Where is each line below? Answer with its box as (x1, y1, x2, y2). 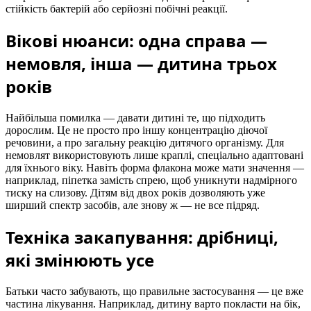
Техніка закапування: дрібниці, (6, 226, 278, 249)
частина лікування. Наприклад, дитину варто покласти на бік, (6, 297, 301, 310)
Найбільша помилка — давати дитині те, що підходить (6, 112, 265, 124)
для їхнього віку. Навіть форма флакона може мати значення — (6, 162, 304, 174)
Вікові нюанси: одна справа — (6, 29, 267, 53)
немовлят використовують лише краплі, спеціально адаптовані (6, 149, 303, 162)
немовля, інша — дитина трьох (6, 52, 277, 76)
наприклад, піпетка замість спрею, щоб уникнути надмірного (6, 174, 297, 187)
